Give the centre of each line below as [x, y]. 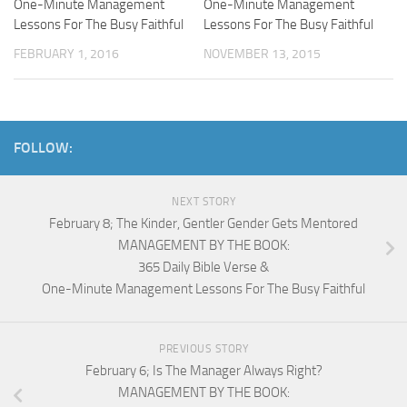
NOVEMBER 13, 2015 [262, 54]
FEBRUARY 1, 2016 [66, 54]
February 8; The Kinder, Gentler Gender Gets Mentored [203, 224]
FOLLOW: [43, 148]
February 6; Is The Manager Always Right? [203, 371]
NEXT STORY [203, 202]
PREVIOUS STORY [203, 349]
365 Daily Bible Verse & [203, 268]
